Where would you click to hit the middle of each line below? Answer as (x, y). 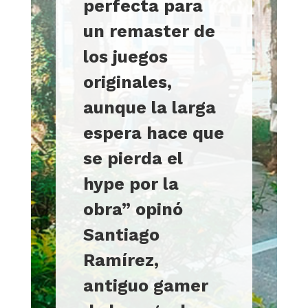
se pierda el (133, 158)
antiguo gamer (145, 285)
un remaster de (149, 31)
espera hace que (153, 133)
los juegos (125, 56)
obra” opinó (133, 209)
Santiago (121, 234)
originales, (127, 82)
